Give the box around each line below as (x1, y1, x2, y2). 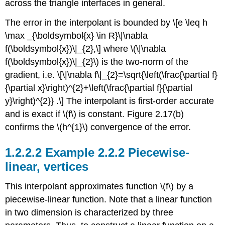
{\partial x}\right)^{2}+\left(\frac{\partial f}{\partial (5, 82, 193, 93)
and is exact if (5, 108, 63, 119)
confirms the (5, 122, 57, 132)
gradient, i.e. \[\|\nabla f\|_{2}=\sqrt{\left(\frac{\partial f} (5, 69, 218, 80)
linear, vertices (5, 159, 89, 173)
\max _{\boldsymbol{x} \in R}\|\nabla (5, 30, 148, 41)
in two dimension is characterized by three (5, 207, 174, 218)
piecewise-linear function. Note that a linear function (5, 194, 212, 205)
